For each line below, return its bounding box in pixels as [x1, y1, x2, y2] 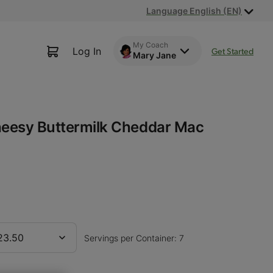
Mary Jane [133, 50, 176, 60]
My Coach [133, 40, 168, 49]
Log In [73, 44, 101, 57]
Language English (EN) [146, 5, 242, 16]
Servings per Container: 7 [83, 233, 184, 243]
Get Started [211, 46, 253, 56]
